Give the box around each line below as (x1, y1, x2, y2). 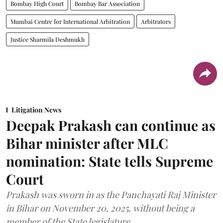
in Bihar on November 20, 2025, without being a (6, 202, 195, 214)
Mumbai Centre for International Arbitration (10, 17, 130, 25)
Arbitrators (141, 17, 171, 25)
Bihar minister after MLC (6, 134, 168, 152)
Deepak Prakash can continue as (6, 116, 216, 134)
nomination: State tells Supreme (6, 152, 213, 170)
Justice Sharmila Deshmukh (10, 35, 85, 43)
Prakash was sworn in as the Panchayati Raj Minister (6, 189, 216, 201)
